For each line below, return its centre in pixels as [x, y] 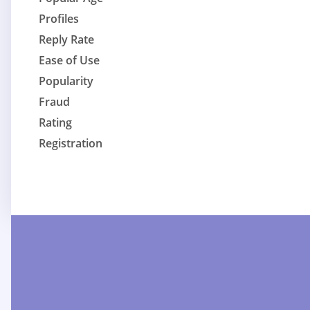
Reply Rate [66, 40]
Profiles [59, 19]
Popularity [66, 81]
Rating [55, 123]
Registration [71, 144]
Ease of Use [69, 61]
